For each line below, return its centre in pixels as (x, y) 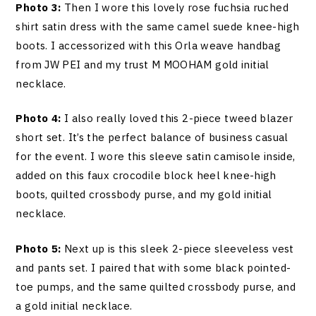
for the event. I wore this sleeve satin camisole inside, (156, 157)
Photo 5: (38, 248)
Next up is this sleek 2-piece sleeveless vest (177, 248)
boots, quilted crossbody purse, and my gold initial (144, 195)
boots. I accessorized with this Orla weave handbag (148, 45)
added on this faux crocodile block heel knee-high (146, 176)
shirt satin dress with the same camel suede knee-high (158, 26)
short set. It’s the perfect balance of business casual (152, 138)
